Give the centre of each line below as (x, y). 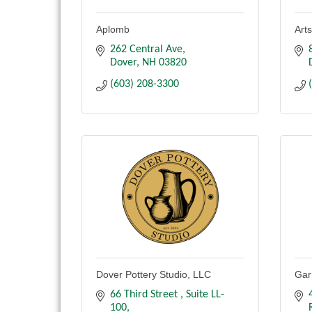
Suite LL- (205, 295)
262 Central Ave (146, 50)
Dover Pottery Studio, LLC (154, 275)
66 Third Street (145, 295)
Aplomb (113, 30)
